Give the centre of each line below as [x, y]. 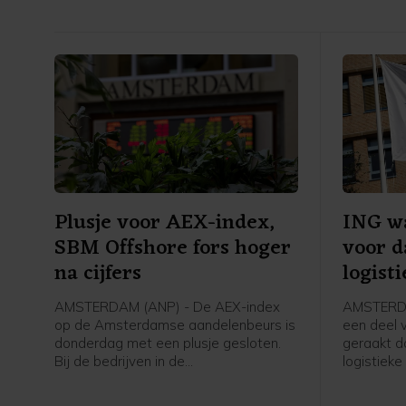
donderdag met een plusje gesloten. [168, 343]
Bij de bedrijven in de [120, 362]
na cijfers [98, 275]
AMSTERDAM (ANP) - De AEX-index [167, 307]
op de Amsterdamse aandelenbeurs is [175, 325]
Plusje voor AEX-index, [164, 224]
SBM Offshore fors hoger [173, 249]
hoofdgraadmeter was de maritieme [169, 380]
